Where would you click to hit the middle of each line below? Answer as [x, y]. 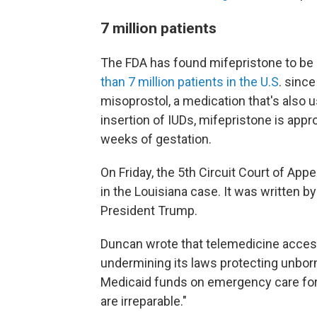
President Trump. [149, 211]
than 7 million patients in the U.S [190, 82]
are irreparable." [144, 301]
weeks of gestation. [156, 139]
